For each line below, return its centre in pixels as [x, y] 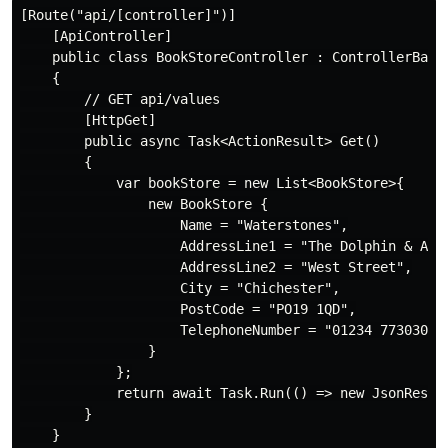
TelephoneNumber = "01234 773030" [228, 330]
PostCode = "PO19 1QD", [188, 309]
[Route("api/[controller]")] [128, 15]
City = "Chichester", [180, 288]
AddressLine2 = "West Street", [216, 267]
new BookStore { [144, 204]
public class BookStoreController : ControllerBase [232, 57]
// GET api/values [120, 99]
